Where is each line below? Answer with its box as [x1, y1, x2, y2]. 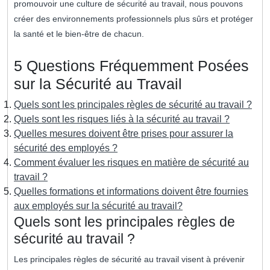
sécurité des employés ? [14, 143, 118, 154]
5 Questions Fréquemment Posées [14, 57, 249, 75]
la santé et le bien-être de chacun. [14, 29, 144, 39]
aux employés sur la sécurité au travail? [14, 201, 183, 212]
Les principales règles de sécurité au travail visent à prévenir [14, 254, 245, 265]
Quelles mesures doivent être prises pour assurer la [14, 128, 233, 139]
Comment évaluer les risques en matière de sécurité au [14, 157, 249, 168]
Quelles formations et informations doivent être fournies [14, 186, 248, 197]
